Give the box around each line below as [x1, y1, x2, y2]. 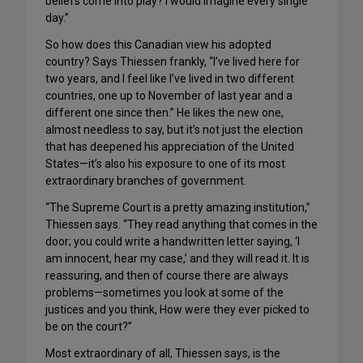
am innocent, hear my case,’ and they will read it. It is [45, 252, 310, 265]
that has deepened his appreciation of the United [45, 140, 294, 153]
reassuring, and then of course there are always [45, 269, 288, 282]
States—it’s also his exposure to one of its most [45, 157, 285, 170]
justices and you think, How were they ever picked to [45, 303, 310, 316]
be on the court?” [45, 320, 132, 333]
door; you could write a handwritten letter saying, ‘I [45, 235, 300, 248]
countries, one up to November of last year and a [45, 89, 293, 102]
